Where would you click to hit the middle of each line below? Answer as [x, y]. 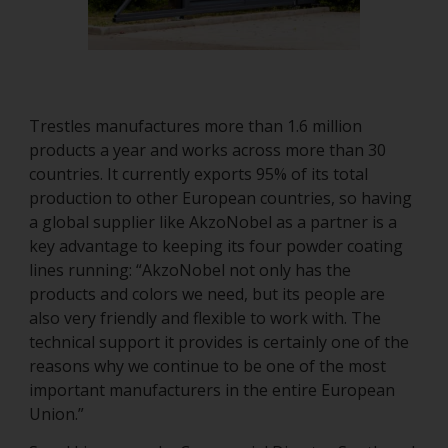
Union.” [58, 414]
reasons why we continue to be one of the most [207, 366]
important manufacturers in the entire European [212, 390]
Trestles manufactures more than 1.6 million [195, 126]
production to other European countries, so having [220, 198]
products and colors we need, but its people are [207, 294]
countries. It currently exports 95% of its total [198, 174]
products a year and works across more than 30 [207, 150]
